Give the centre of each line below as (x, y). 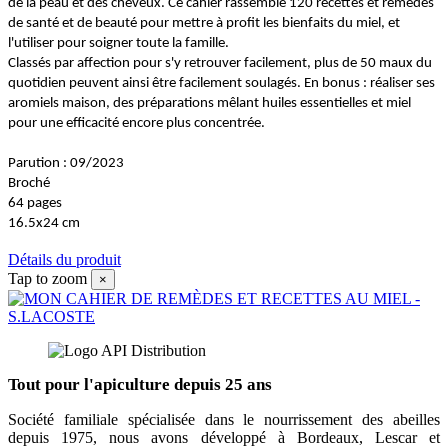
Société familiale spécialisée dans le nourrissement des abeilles (224, 420)
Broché (29, 184)
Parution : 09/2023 (66, 164)
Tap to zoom (47, 279)
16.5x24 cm (44, 224)
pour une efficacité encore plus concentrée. (136, 124)
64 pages (35, 204)
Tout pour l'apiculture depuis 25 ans (140, 385)
